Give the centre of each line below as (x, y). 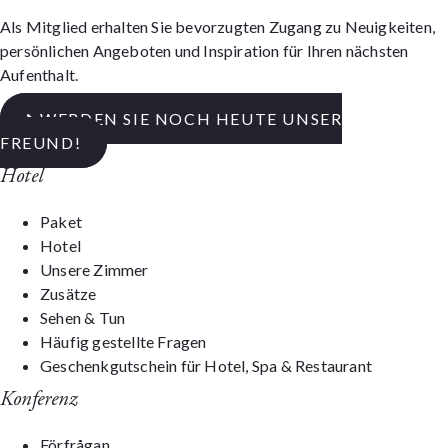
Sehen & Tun (83, 317)
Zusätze (68, 293)
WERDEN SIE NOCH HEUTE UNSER (191, 118)
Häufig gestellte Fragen (123, 341)
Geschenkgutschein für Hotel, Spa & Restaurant (206, 365)
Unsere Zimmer (94, 269)
